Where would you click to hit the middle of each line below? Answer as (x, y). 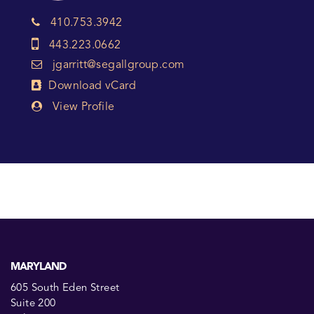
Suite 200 (33, 304)
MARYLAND (38, 267)
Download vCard (93, 86)
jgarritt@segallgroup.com (118, 65)
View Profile (83, 107)
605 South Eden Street (65, 288)
